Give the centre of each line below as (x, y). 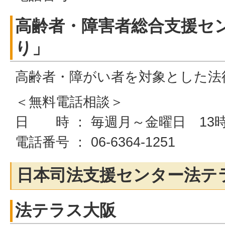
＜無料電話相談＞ (69, 102)
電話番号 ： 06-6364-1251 (95, 142)
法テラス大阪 (66, 210)
